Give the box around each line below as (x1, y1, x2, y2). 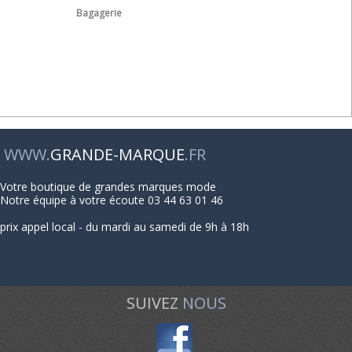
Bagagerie (75, 6, 122, 20)
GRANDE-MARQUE (50, 144, 185, 165)
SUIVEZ (126, 292, 182, 313)
